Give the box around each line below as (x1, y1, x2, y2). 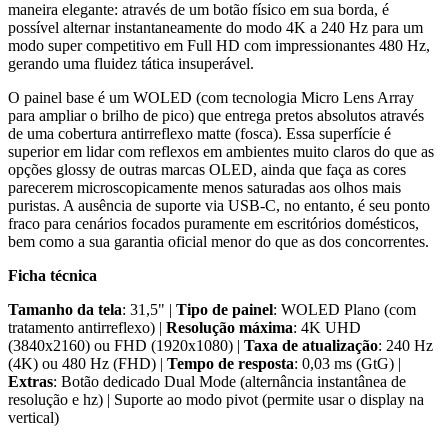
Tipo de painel (176, 301, 273, 319)
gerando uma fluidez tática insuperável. (8, 55, 254, 73)
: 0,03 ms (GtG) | (294, 355, 401, 373)
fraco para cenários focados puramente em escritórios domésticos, (8, 215, 419, 233)
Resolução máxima (166, 319, 293, 337)
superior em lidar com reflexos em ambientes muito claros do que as (8, 143, 434, 161)
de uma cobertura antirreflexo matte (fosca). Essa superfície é (8, 125, 391, 143)
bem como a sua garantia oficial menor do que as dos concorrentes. (8, 233, 429, 251)
